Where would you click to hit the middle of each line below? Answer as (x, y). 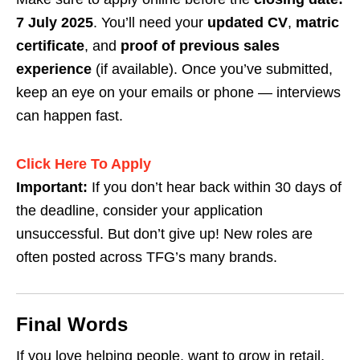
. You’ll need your (150, 22)
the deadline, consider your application (139, 211)
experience (54, 69)
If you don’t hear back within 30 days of (215, 187)
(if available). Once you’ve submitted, (212, 69)
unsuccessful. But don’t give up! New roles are (164, 234)
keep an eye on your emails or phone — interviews (178, 92)
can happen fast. (70, 116)
